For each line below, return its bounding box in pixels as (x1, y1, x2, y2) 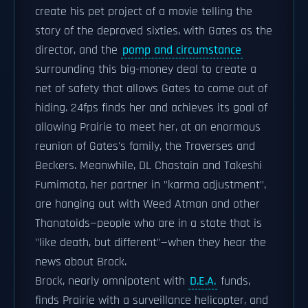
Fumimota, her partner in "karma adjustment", (35, 177, 266, 192)
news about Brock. (35, 254, 126, 269)
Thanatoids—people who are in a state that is (35, 216, 262, 231)
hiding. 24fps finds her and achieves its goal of (35, 100, 267, 115)
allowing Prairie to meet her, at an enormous (35, 120, 261, 135)
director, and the (35, 43, 121, 58)
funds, (217, 274, 250, 289)
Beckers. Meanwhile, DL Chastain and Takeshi (35, 158, 262, 173)
